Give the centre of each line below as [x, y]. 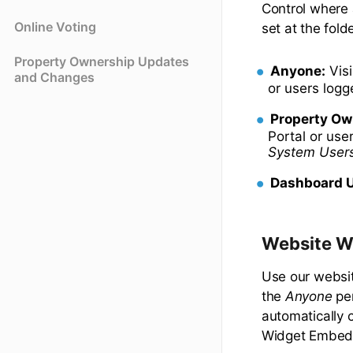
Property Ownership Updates [102, 62]
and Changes [54, 78]
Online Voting [55, 27]
